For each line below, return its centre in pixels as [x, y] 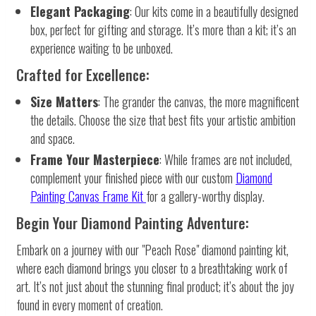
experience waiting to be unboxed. [102, 48]
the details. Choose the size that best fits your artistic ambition [163, 120]
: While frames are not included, [226, 160]
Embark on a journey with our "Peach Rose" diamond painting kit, [152, 250]
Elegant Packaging [80, 11]
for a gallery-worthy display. [205, 196]
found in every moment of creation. [90, 305]
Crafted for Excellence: [83, 74]
